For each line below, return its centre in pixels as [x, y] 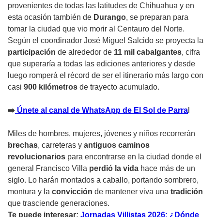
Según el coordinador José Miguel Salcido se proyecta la [106, 40]
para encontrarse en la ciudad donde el [133, 156]
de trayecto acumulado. [119, 87]
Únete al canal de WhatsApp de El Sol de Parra [101, 110]
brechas [23, 145]
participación [33, 52]
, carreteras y [61, 145]
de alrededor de [85, 52]
